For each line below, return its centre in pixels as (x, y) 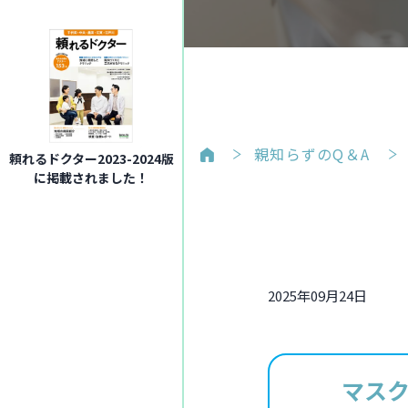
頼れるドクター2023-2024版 (91, 158)
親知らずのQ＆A (312, 154)
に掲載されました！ (91, 178)
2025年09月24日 (317, 296)
